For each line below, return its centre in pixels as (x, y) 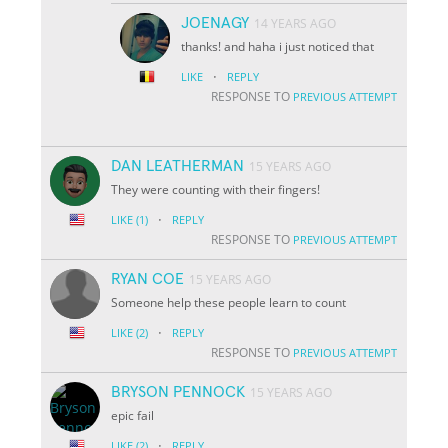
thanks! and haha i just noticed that (278, 46)
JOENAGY (215, 22)
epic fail (133, 415)
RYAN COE (148, 278)
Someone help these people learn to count (229, 302)
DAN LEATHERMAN (178, 165)
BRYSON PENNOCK (178, 391)
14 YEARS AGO (295, 23)
